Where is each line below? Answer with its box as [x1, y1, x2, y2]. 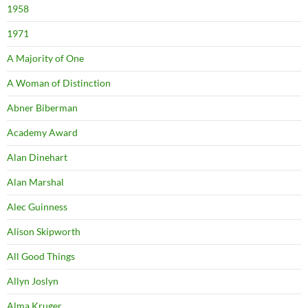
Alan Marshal [7, 176, 64, 188]
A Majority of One [7, 52, 84, 65]
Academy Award [7, 126, 78, 139]
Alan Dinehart [7, 151, 67, 164]
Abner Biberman [7, 102, 78, 114]
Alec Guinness [7, 201, 67, 213]
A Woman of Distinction [7, 77, 111, 89]
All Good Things [7, 250, 75, 263]
